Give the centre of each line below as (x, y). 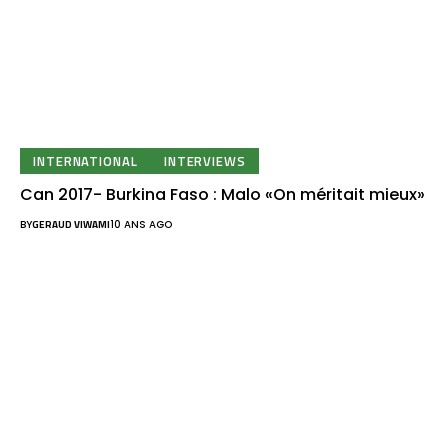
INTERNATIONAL (85, 160)
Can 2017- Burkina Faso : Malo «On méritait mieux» (222, 195)
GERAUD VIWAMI (71, 225)
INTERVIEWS (204, 160)
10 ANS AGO (141, 225)
